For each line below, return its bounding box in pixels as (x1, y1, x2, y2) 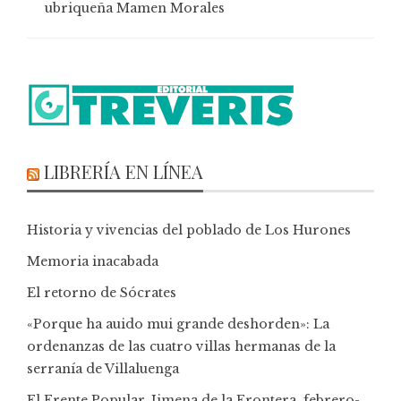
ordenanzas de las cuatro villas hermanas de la (27, 337, 336, 354)
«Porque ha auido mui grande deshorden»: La (27, 315, 329, 332)
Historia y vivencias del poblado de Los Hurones (27, 221, 351, 238)
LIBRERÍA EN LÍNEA (44, 158, 203, 183)
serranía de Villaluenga (27, 360, 179, 377)
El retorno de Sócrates (27, 284, 176, 301)
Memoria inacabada (27, 252, 158, 269)
